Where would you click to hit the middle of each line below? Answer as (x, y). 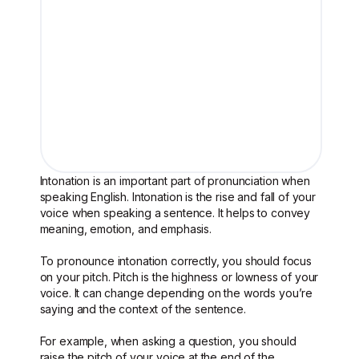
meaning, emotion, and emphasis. (125, 229)
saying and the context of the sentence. (143, 309)
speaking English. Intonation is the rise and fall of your (178, 197)
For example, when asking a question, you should (168, 341)
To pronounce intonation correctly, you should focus (175, 261)
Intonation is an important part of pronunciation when (175, 181)
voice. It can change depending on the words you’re (176, 293)
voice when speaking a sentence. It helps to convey (175, 213)
